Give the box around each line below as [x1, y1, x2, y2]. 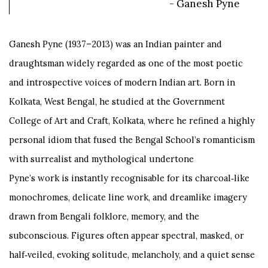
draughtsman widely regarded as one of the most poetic [9, 57, 243, 69]
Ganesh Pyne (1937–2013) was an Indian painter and [9, 38, 222, 50]
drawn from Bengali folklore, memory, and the [9, 211, 199, 222]
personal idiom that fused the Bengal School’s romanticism [9, 134, 255, 145]
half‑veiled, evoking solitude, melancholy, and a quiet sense [9, 249, 255, 260]
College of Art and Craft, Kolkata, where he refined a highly [9, 115, 255, 126]
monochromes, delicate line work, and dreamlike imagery [9, 191, 247, 203]
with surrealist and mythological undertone [9, 153, 194, 165]
